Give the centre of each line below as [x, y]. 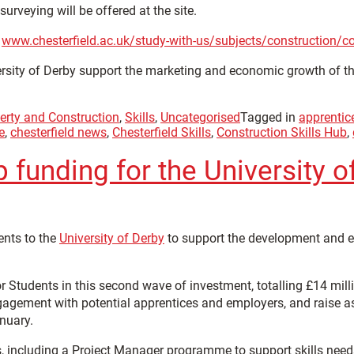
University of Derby [112, 238]
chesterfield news [58, 132]
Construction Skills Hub [282, 132]
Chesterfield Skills [162, 132]
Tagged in [269, 117]
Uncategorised [200, 117]
